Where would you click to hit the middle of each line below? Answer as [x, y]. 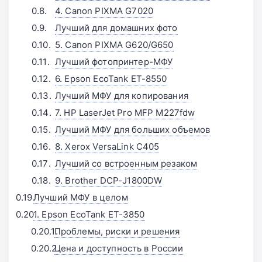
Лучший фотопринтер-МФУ [114, 62]
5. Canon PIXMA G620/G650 [114, 45]
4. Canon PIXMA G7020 [104, 11]
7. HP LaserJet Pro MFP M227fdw [125, 113]
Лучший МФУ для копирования [122, 96]
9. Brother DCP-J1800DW [109, 181]
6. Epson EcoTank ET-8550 [111, 79]
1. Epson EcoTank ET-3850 [89, 215]
